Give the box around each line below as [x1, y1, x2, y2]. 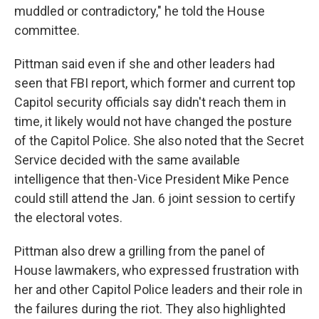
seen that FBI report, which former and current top [14, 75, 296, 91]
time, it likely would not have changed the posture [14, 114, 292, 130]
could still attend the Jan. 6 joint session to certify [14, 191, 296, 206]
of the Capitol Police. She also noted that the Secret [14, 133, 304, 149]
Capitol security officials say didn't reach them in [14, 95, 286, 110]
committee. [14, 23, 80, 38]
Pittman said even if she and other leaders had [14, 56, 275, 72]
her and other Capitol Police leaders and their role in [14, 282, 303, 298]
